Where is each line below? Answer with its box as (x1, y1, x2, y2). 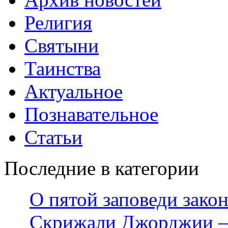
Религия (24, 11, 92, 34)
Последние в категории (4, 157, 199, 179)
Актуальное (24, 80, 123, 102)
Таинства (24, 57, 101, 79)
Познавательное (24, 103, 158, 125)
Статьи (24, 126, 82, 148)
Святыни (24, 34, 99, 56)
